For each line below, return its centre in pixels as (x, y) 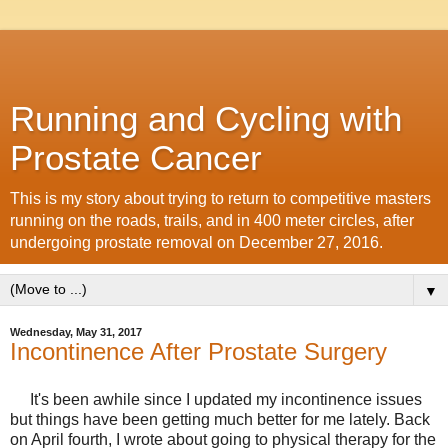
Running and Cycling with (206, 119)
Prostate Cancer (136, 158)
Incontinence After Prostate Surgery (198, 351)
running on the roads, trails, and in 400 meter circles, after (212, 220)
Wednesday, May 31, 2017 (76, 332)
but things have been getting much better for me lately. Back (220, 419)
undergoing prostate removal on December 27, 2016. (196, 242)
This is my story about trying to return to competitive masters (220, 198)
